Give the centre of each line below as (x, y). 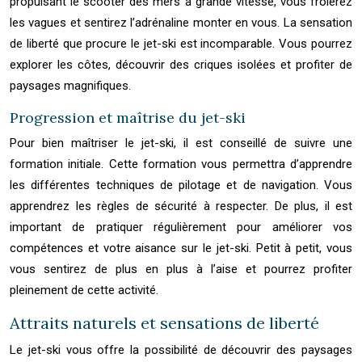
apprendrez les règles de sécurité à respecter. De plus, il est (181, 206)
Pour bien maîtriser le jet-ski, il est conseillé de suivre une (181, 143)
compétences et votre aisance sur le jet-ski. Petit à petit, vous (181, 248)
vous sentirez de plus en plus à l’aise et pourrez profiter (181, 269)
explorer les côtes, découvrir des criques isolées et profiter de (181, 65)
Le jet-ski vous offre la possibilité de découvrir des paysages (181, 350)
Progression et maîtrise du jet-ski (128, 118)
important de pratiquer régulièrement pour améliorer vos (181, 227)
